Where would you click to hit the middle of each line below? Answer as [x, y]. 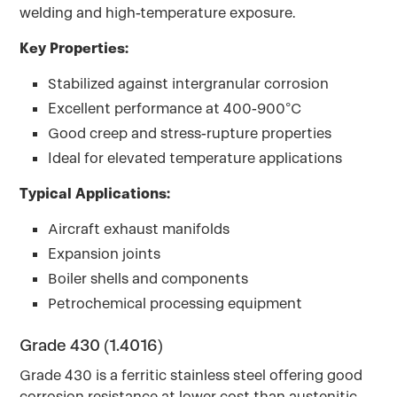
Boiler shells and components [148, 279]
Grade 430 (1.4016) [92, 345]
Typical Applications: [95, 194]
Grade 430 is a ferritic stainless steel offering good [191, 375]
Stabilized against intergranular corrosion [189, 84]
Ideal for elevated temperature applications [195, 158]
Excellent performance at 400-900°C [175, 109]
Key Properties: [74, 48]
